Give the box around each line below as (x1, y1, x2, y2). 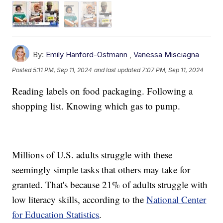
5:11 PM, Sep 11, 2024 (33, 66, 93, 74)
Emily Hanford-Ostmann (46, 49, 128, 59)
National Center (146, 193, 207, 206)
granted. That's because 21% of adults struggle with (12, 178, 208, 191)
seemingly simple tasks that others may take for (12, 163, 191, 176)
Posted (12, 66, 33, 74)
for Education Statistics (12, 208, 100, 221)
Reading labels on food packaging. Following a (12, 84, 193, 97)
